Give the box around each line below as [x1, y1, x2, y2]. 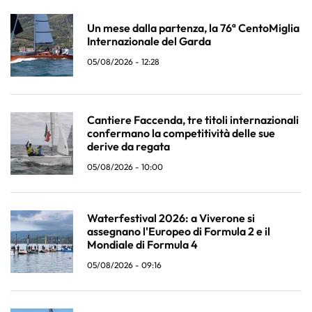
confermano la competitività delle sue [87, 125, 275, 140]
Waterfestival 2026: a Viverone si [87, 210, 255, 225]
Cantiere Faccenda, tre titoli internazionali [87, 112, 299, 127]
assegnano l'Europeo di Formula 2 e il [87, 224, 270, 238]
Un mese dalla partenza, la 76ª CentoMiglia [87, 21, 299, 36]
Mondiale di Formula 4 [87, 237, 198, 251]
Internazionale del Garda [87, 34, 211, 49]
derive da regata [87, 139, 170, 153]
